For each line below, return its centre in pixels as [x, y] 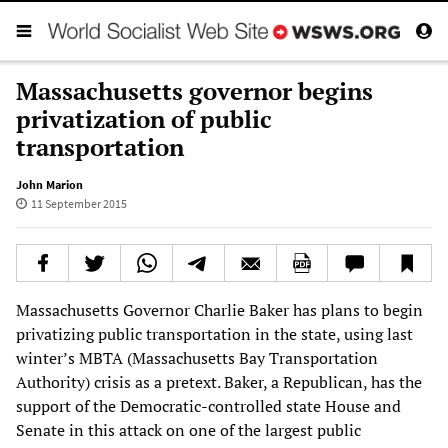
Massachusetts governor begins [194, 90]
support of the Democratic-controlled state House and [208, 405]
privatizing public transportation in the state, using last [214, 333]
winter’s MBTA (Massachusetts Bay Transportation [197, 357]
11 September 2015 [78, 203]
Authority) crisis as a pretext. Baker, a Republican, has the [219, 381]
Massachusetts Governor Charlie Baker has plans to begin [219, 309]
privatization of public [144, 118]
